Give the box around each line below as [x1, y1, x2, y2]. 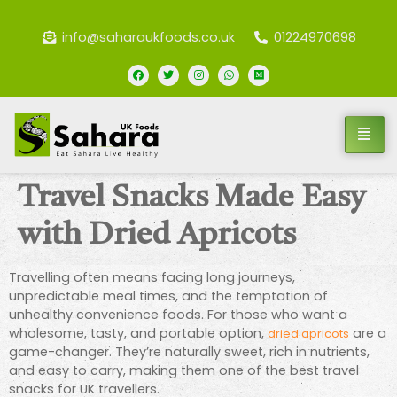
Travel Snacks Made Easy [18, 182, 365, 214]
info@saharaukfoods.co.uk [62, 28, 235, 46]
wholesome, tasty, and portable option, [9, 323, 268, 342]
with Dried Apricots [18, 219, 296, 252]
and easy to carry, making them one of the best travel [9, 361, 359, 379]
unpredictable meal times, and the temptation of [9, 286, 328, 305]
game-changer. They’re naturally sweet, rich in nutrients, [9, 342, 370, 361]
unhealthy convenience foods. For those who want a [9, 305, 347, 323]
